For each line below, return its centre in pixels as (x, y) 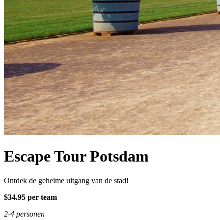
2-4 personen (24, 214)
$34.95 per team (30, 197)
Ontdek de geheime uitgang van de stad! (66, 180)
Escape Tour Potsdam (76, 156)
